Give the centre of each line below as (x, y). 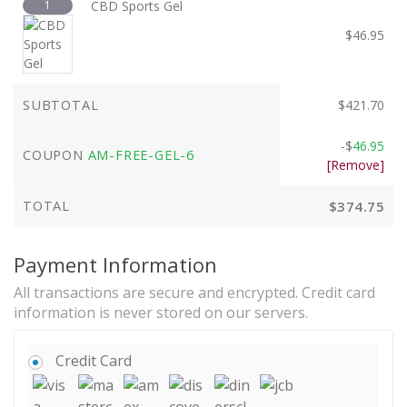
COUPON (55, 154)
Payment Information (115, 264)
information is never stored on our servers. (161, 312)
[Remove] (356, 164)
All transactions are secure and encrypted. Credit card (194, 292)
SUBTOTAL (61, 104)
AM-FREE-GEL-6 (141, 154)
